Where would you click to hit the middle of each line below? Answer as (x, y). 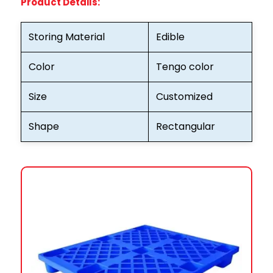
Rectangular (185, 126)
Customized (184, 96)
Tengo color (185, 66)
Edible (170, 37)
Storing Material (66, 37)
